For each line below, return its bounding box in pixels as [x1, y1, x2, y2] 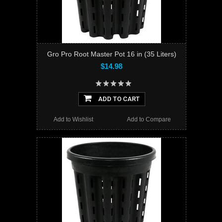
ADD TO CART [96, 95, 140, 103]
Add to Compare [126, 116, 171, 123]
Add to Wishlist [54, 116, 94, 123]
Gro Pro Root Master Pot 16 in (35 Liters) [47, 50, 176, 58]
